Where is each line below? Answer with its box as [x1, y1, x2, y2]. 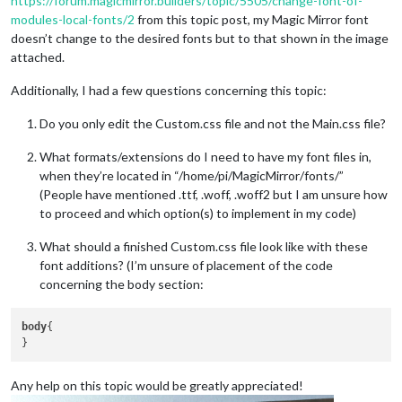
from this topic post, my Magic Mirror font [135, 11, 369, 27]
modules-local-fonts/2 [11, 11, 135, 27]
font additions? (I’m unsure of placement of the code [39, 257, 333, 273]
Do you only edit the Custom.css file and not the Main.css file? [39, 115, 386, 131]
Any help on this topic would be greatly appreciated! [11, 378, 303, 394]
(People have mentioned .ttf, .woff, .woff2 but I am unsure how [39, 186, 388, 202]
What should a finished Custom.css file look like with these [39, 238, 368, 254]
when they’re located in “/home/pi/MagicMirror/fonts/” [39, 167, 344, 183]
